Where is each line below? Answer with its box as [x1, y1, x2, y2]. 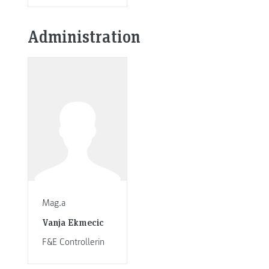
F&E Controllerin [41, 235, 104, 248]
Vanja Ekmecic [41, 216, 104, 229]
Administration [28, 25, 141, 48]
